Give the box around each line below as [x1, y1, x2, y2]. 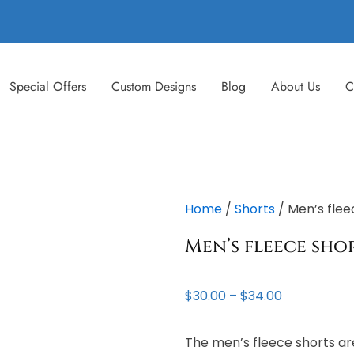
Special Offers [9, 77, 87, 96]
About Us [271, 77, 321, 96]
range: [281, 304, 321, 323]
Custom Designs [111, 77, 197, 96]
